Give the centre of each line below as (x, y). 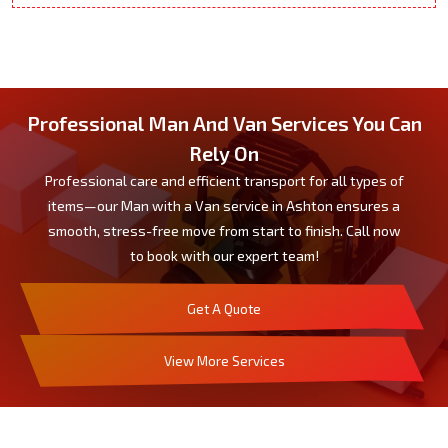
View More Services (224, 360)
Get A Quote (224, 308)
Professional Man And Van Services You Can (224, 122)
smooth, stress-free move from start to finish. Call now (224, 230)
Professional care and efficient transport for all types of (224, 180)
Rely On (224, 152)
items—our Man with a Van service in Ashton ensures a (224, 205)
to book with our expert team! (224, 255)
